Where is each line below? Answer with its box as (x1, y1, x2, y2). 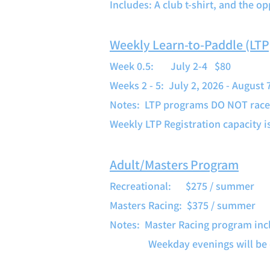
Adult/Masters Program (110, 156, 239, 173)
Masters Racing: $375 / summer (110, 198, 256, 212)
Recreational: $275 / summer (110, 179, 254, 193)
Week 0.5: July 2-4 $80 (110, 59, 231, 73)
